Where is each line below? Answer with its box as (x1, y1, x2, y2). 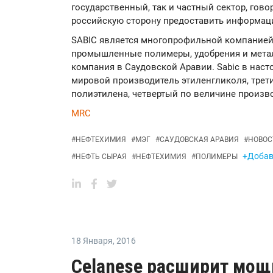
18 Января (71, 236, 113, 246)
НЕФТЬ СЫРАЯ (76, 152, 127, 161)
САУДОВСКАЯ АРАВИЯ (160, 135, 239, 144)
